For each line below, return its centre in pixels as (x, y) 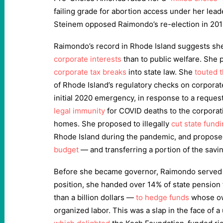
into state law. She (161, 72)
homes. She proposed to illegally (112, 124)
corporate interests (88, 59)
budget (66, 150)
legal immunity (79, 111)
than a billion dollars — (95, 197)
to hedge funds (163, 197)
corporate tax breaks (90, 72)
